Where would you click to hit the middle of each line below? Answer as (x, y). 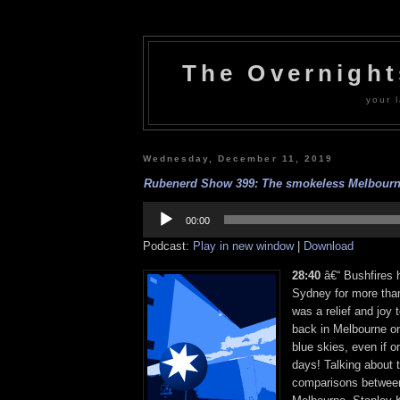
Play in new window (243, 246)
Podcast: (168, 246)
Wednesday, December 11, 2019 (238, 158)
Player (158, 221)
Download (329, 246)
